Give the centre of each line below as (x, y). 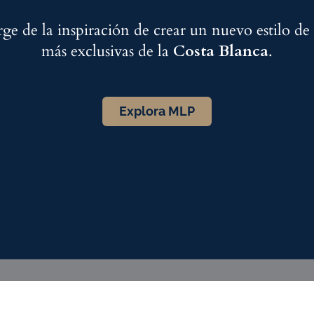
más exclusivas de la (107, 51)
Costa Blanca (221, 51)
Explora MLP (157, 111)
